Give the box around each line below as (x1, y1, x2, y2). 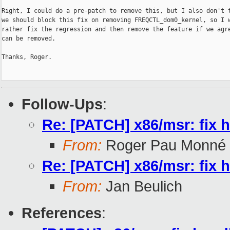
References (22, 204, 102, 222)
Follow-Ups (22, 95, 103, 113)
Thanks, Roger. (2, 53, 52, 61)
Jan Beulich (102, 178, 182, 195)
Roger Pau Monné (102, 137, 226, 154)
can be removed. (2, 35, 55, 43)
